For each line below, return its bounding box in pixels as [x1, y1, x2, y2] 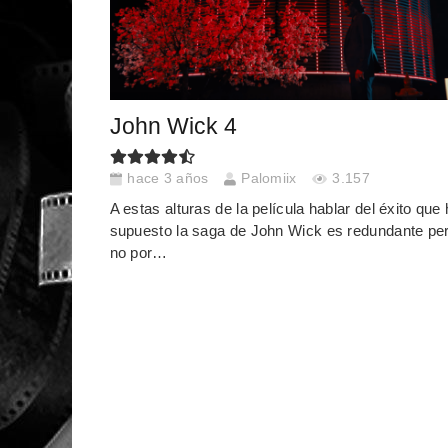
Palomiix [241, 171, 297, 187]
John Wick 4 [109, 113, 237, 139]
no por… [109, 243, 168, 261]
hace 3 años [127, 171, 209, 187]
